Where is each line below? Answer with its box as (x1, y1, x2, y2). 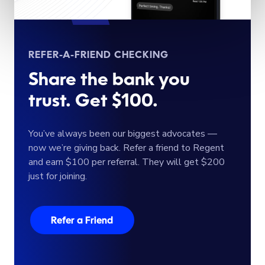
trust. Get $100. (28, 92, 158, 111)
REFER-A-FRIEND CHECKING (28, 50, 169, 60)
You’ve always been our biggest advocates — (28, 127, 217, 140)
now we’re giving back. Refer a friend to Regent (28, 141, 224, 154)
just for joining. (28, 169, 87, 183)
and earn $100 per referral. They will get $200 (28, 155, 225, 169)
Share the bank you (28, 71, 190, 89)
